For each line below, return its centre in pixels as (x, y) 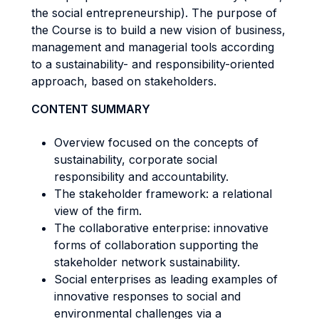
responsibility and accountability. (141, 177)
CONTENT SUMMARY (91, 109)
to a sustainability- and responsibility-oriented (153, 64)
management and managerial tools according (153, 47)
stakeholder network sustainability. (147, 262)
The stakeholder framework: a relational (163, 194)
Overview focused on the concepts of (156, 142)
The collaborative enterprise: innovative (161, 228)
